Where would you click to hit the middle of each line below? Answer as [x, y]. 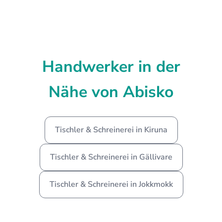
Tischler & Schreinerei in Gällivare [111, 157]
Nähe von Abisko [111, 92]
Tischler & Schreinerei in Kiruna [111, 130]
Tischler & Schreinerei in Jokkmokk [111, 184]
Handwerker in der [111, 66]
